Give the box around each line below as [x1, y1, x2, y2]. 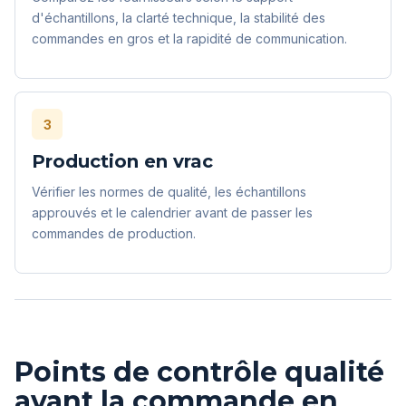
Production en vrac [32, 150, 213, 173]
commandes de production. [32, 226, 196, 242]
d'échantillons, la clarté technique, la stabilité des [32, 10, 325, 26]
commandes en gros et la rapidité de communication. [32, 31, 347, 47]
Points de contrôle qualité [14, 355, 384, 390]
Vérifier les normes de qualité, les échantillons [32, 184, 306, 200]
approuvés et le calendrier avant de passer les [32, 205, 313, 221]
